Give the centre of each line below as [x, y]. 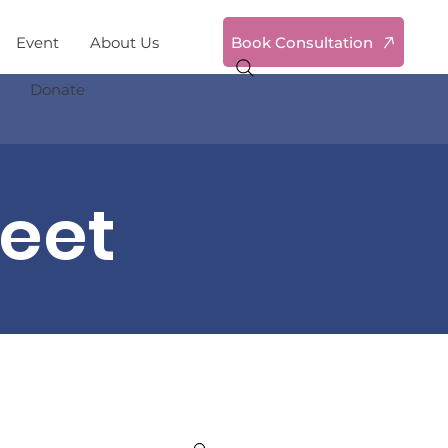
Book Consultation [301, 42]
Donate [57, 89]
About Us [125, 42]
